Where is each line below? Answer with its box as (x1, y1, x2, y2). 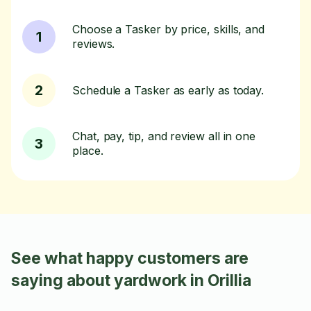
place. (72, 144, 103, 158)
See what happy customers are (11, 249, 249, 268)
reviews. (72, 37, 115, 51)
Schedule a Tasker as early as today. (72, 83, 264, 97)
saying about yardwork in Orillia (11, 271, 251, 290)
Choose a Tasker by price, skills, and (72, 22, 265, 36)
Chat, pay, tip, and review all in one (72, 129, 256, 143)
